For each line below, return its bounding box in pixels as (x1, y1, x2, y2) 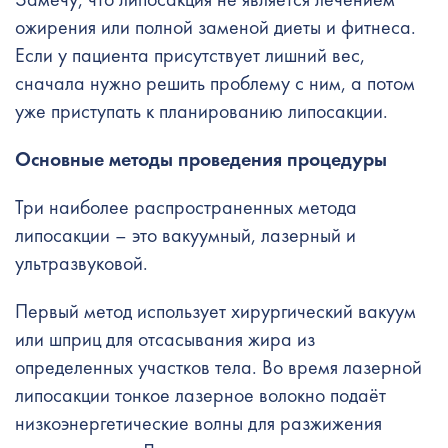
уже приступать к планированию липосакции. (15, 98, 388, 124)
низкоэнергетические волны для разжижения (15, 410, 382, 436)
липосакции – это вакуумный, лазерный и (15, 222, 356, 248)
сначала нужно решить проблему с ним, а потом (15, 70, 415, 96)
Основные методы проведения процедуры (15, 146, 387, 172)
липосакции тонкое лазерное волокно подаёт (15, 382, 386, 408)
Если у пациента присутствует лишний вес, (15, 42, 365, 68)
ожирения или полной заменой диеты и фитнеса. (15, 14, 416, 40)
